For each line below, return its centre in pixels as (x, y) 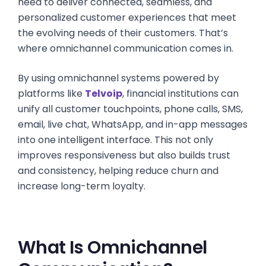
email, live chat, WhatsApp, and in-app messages (133, 124)
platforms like (51, 94)
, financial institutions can (180, 94)
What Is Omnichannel (113, 248)
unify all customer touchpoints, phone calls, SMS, (130, 109)
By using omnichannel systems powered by (118, 78)
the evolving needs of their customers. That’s (123, 33)
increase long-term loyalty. (82, 186)
